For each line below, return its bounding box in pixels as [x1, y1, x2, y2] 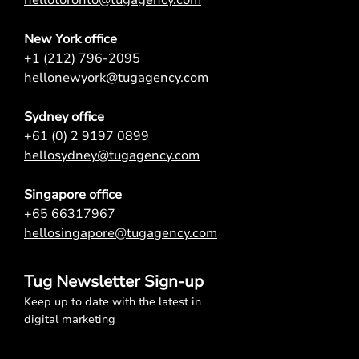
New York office [24, 30, 117, 48]
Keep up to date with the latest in [24, 293, 201, 309]
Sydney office [24, 107, 104, 126]
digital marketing [24, 311, 115, 327]
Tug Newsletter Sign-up [24, 270, 204, 292]
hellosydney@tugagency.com [24, 146, 200, 164]
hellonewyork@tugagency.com [24, 68, 208, 87]
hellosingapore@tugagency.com [24, 224, 217, 242]
